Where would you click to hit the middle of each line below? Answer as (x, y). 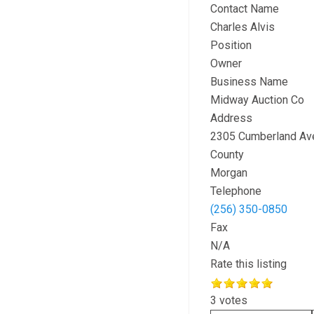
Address (231, 118)
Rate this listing (248, 264)
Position (231, 45)
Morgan (228, 173)
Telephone (235, 191)
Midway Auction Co (257, 100)
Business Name (249, 82)
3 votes (228, 300)
